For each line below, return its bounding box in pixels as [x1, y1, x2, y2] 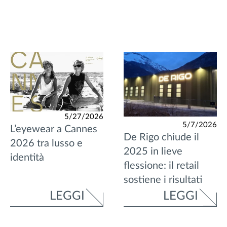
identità [10, 152, 44, 163]
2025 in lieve [124, 146, 182, 157]
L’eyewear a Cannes [10, 124, 97, 134]
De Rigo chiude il [124, 132, 199, 143]
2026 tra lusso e [10, 138, 83, 148]
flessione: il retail [124, 161, 199, 171]
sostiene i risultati [124, 175, 202, 185]
